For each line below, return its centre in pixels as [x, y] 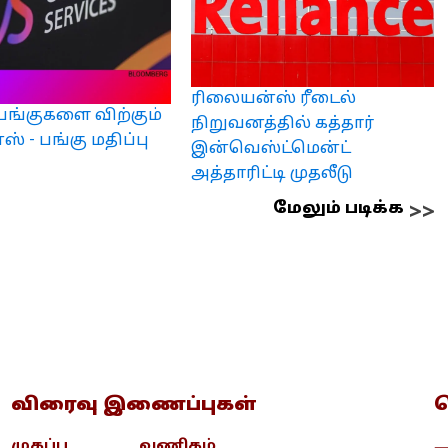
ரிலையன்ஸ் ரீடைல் [273, 98]
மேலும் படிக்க [338, 208]
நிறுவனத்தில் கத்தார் [282, 123]
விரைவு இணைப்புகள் [134, 405]
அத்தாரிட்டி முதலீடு [271, 173]
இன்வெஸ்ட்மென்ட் [270, 148]
